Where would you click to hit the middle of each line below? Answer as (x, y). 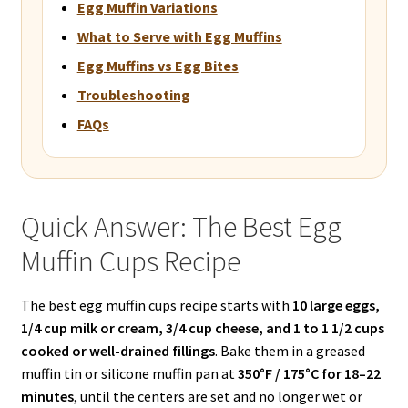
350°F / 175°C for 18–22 (309, 374)
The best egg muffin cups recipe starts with (156, 306)
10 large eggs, (336, 306)
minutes (47, 397)
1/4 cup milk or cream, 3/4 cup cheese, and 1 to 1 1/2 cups (202, 328)
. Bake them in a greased (290, 351)
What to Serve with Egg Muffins (179, 36)
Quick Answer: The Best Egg (181, 226)
